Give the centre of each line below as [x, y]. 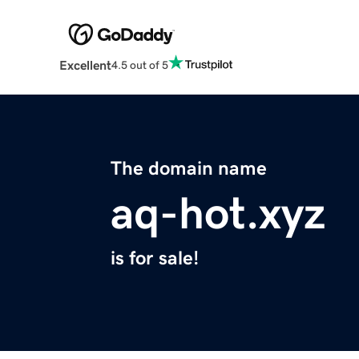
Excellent [85, 65]
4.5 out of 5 [139, 65]
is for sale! [155, 258]
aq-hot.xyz [218, 214]
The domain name [189, 169]
